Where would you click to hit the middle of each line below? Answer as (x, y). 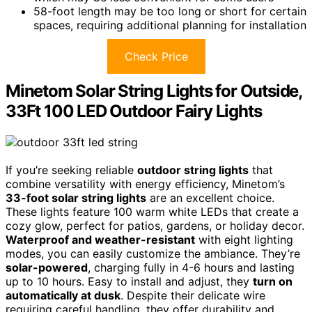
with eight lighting (244, 240)
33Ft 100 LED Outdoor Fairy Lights (134, 111)
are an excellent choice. (210, 198)
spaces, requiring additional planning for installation (170, 25)
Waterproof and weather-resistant (100, 240)
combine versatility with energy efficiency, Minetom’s (145, 184)
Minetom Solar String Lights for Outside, (154, 91)
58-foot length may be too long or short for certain (170, 11)
